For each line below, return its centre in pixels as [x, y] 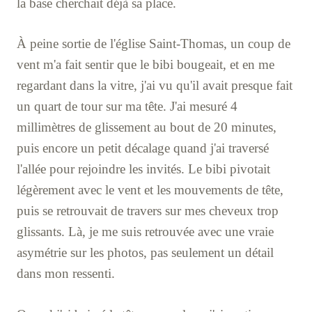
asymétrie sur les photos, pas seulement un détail [145, 253]
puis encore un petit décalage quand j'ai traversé [143, 148]
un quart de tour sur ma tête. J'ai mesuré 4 [127, 107]
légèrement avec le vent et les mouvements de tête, [150, 190]
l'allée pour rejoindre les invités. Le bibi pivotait [143, 169]
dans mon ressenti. [66, 274]
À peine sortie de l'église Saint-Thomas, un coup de [154, 44]
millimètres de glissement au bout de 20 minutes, [147, 127]
